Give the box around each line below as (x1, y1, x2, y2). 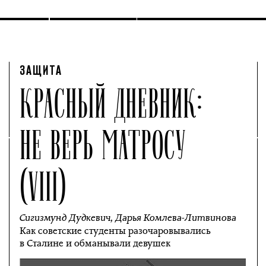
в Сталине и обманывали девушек (20, 237, 171, 249)
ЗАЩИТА (20, 66, 63, 77)
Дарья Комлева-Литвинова (115, 211, 237, 224)
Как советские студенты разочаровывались (20, 224, 211, 237)
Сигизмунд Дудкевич (20, 211, 111, 224)
